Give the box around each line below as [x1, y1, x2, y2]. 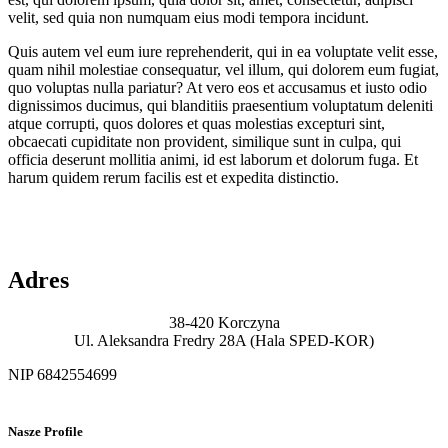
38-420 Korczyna [168, 314, 280, 332]
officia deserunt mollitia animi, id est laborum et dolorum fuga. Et [8, 151, 418, 169]
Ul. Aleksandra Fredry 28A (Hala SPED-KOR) [74, 332, 374, 350]
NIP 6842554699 [8, 366, 117, 384]
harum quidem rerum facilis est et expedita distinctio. [8, 169, 339, 187]
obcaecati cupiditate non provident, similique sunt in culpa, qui [8, 133, 401, 151]
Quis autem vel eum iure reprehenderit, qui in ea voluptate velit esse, [8, 43, 438, 61]
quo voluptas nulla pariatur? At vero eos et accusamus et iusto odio [8, 79, 427, 97]
